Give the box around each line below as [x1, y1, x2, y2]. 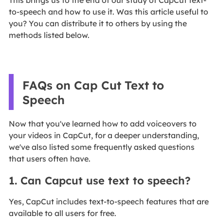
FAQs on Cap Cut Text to [22, 77, 164, 92]
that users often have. [8, 153, 91, 163]
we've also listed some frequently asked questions [8, 142, 195, 152]
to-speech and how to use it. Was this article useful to [8, 6, 208, 17]
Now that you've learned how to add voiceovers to [8, 118, 197, 128]
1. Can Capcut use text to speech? [8, 173, 191, 187]
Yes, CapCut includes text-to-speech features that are [8, 196, 209, 206]
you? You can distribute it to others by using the [8, 18, 187, 28]
